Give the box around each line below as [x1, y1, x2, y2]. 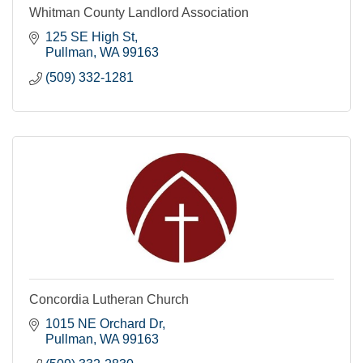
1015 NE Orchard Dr [45, 316, 162, 331]
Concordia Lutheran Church [29, 292, 189, 306]
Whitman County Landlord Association [29, 5, 249, 19]
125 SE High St [45, 29, 135, 44]
